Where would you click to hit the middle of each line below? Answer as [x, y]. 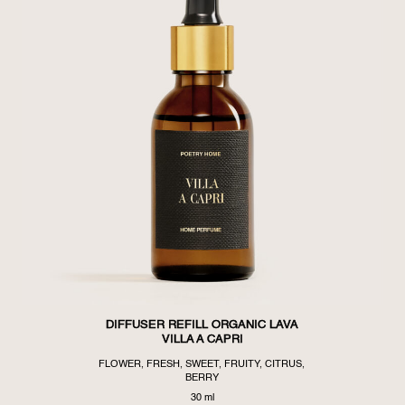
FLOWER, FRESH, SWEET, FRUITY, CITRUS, [202, 364]
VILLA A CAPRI [202, 340]
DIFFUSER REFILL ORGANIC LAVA [202, 325]
